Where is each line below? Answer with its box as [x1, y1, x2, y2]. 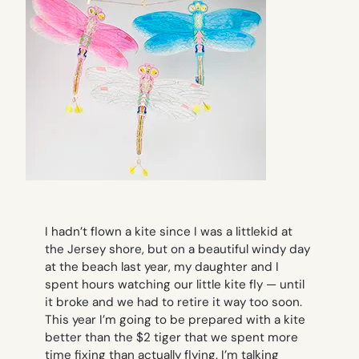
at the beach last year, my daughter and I [45, 259, 279, 276]
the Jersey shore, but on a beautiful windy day [45, 241, 310, 258]
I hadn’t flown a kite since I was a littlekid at [45, 224, 292, 240]
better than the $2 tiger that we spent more [45, 329, 298, 346]
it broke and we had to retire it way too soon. [45, 294, 302, 311]
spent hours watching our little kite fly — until [45, 276, 305, 293]
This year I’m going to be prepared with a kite [45, 312, 305, 329]
